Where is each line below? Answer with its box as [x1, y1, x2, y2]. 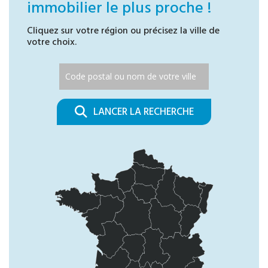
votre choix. [27, 34, 77, 50]
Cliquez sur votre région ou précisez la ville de [27, 23, 220, 39]
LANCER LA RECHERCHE [93, 104, 194, 121]
